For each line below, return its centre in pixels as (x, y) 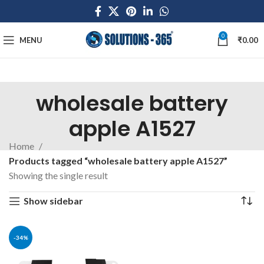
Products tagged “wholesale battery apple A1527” (118, 161)
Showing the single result (58, 175)
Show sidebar (53, 201)
